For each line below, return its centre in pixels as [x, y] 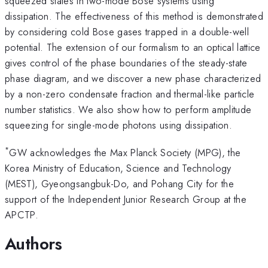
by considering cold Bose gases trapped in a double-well [127, 31]
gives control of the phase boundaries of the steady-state [126, 63]
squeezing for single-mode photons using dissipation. [119, 125]
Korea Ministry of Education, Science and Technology [118, 168]
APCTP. [22, 215]
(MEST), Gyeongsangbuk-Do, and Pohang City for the [120, 184]
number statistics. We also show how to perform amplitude [128, 109]
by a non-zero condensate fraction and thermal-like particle [130, 94]
